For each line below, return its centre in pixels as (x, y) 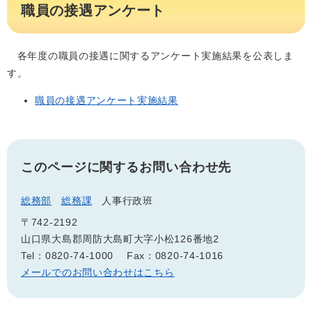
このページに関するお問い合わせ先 (126, 167)
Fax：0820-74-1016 (175, 256)
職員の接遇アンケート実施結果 (107, 100)
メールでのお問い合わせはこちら (98, 272)
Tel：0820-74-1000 (68, 256)
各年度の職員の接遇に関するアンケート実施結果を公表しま (150, 56)
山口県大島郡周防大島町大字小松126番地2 (120, 239)
